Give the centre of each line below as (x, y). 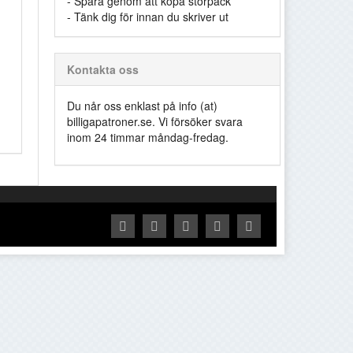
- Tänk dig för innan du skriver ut (148, 17)
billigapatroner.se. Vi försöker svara (155, 121)
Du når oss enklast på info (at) (143, 106)
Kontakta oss (105, 69)
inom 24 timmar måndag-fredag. (148, 137)
